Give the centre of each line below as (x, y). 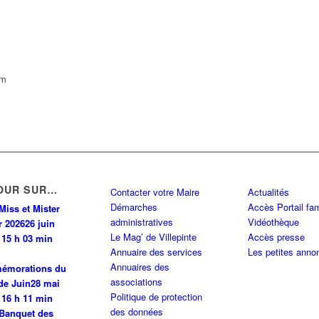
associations (136, 282)
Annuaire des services (156, 252)
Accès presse (276, 237)
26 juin (40, 223)
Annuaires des (140, 267)
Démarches (134, 207)
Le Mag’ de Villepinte (153, 237)
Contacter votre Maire (155, 192)
